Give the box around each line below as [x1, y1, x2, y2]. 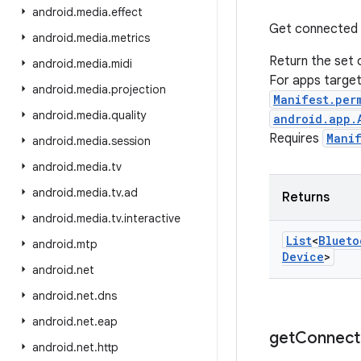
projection [111, 82, 166, 97]
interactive [124, 211, 180, 226]
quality [111, 108, 147, 122]
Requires [269, 131, 322, 147]
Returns [282, 189, 330, 205]
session [111, 134, 151, 148]
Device [282, 249, 324, 264]
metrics [111, 31, 150, 45]
